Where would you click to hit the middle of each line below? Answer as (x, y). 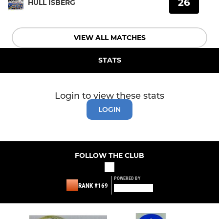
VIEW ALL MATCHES (109, 37)
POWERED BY (127, 178)
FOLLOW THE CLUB (109, 155)
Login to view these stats (109, 96)
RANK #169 (93, 185)
